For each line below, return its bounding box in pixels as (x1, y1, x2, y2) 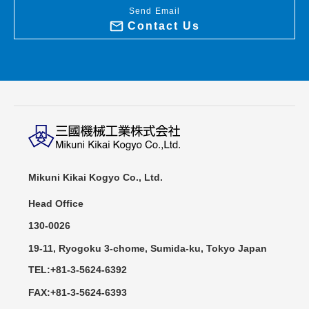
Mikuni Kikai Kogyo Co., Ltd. (28, 172, 163, 183)
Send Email (128, 6, 181, 17)
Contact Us (127, 20, 201, 32)
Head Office (28, 198, 83, 210)
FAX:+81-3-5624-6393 (28, 287, 127, 299)
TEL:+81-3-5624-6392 (28, 264, 127, 276)
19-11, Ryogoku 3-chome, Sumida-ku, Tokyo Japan (28, 243, 267, 255)
